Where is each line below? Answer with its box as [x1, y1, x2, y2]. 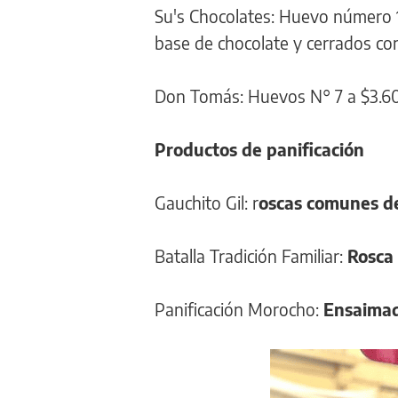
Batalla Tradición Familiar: [155, 244, 347, 267]
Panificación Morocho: [155, 298, 323, 320]
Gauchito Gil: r [155, 191, 259, 213]
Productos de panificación [155, 138, 364, 160]
